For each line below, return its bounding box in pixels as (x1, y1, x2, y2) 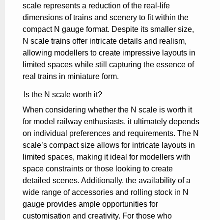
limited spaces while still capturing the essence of (23, 60, 194, 69)
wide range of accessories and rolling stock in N (23, 188, 189, 196)
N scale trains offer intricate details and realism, (23, 36, 187, 45)
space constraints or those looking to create (23, 164, 173, 173)
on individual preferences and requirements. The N (23, 129, 199, 137)
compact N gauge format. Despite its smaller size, (23, 25, 194, 33)
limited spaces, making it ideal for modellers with (23, 152, 191, 161)
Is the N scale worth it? (23, 90, 102, 99)
